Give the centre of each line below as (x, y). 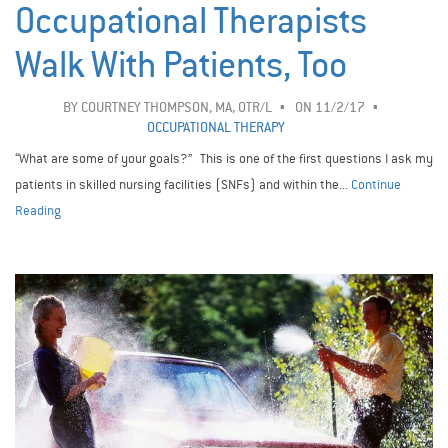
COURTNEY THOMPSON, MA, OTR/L (176, 107)
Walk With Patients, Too (181, 65)
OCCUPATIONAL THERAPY (216, 127)
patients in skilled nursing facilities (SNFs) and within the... (183, 184)
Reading (38, 210)
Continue (376, 184)
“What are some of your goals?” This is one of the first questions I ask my (224, 158)
